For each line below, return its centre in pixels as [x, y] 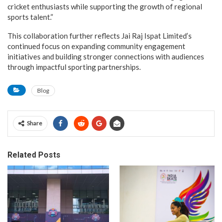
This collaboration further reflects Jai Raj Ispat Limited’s [100, 35]
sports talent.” [30, 17]
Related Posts [34, 155]
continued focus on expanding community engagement [96, 46]
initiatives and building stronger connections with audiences [106, 56]
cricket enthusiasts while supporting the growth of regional [105, 6]
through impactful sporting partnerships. [74, 67]
